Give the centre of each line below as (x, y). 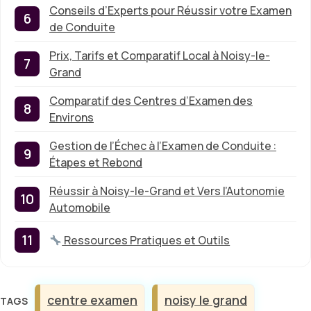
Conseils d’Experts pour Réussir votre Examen (170, 11)
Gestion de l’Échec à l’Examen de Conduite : (163, 146)
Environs (72, 118)
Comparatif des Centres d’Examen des (151, 101)
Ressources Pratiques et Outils (146, 241)
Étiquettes (51, 291)
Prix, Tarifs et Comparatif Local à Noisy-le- (160, 56)
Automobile (80, 208)
